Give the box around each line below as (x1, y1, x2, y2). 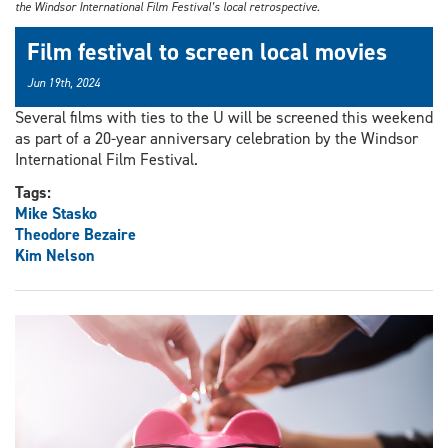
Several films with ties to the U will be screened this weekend (15, 107, 433, 129)
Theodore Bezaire (15, 224, 136, 246)
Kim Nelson (15, 245, 95, 267)
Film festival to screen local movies (27, 36, 387, 69)
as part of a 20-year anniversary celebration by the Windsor (15, 128, 418, 150)
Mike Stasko (15, 203, 97, 225)
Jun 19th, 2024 (27, 75, 100, 92)
